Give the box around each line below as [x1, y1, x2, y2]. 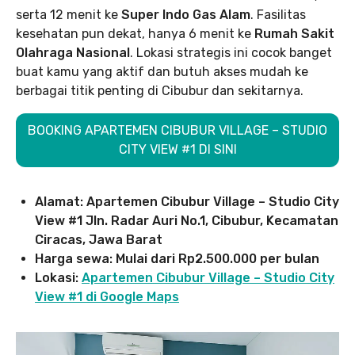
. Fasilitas [250, 6, 306, 22]
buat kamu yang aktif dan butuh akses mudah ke [16, 63, 308, 79]
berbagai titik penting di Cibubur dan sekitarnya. [16, 82, 303, 98]
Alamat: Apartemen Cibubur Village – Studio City [35, 193, 339, 209]
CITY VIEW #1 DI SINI [118, 141, 237, 157]
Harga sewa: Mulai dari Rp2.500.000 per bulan [35, 250, 319, 266]
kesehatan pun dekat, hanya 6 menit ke [16, 25, 254, 41]
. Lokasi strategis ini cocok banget [130, 44, 332, 60]
